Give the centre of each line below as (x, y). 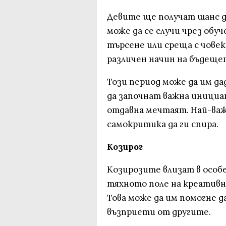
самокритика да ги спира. (163, 124)
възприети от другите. (159, 212)
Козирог (125, 147)
